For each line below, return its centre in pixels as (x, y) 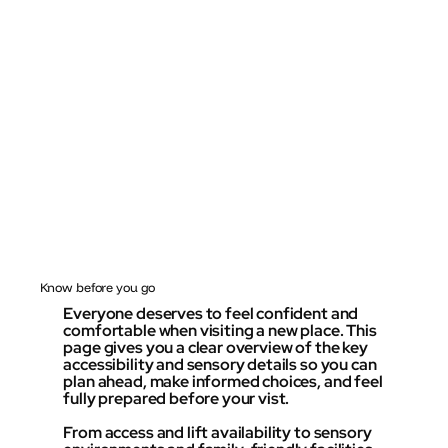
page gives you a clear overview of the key (215, 347)
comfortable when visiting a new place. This (220, 330)
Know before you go (97, 287)
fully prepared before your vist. (176, 398)
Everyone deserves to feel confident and (211, 313)
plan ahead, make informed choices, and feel (223, 381)
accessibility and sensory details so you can (220, 364)
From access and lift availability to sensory (217, 432)
